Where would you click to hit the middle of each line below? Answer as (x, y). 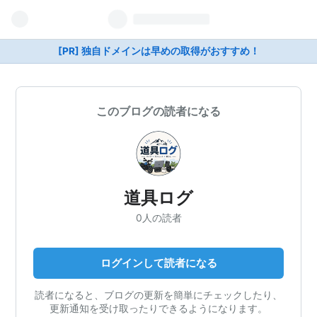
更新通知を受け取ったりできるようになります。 (158, 308)
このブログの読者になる (158, 111)
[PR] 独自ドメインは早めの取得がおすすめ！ (158, 51)
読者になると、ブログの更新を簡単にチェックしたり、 (158, 294)
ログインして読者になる (158, 263)
